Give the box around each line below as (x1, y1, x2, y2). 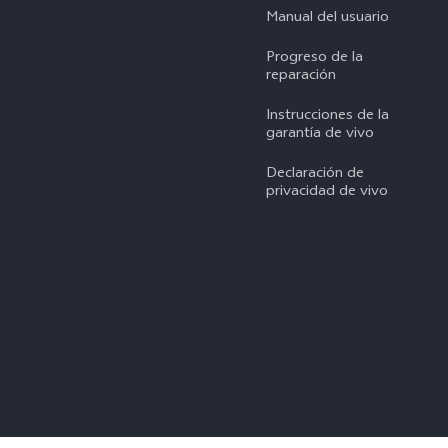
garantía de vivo (266, 122, 374, 148)
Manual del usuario (266, 6, 389, 32)
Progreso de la (266, 46, 363, 72)
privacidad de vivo (266, 180, 388, 206)
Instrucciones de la (266, 104, 389, 130)
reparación (266, 64, 336, 90)
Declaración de (266, 162, 364, 188)
